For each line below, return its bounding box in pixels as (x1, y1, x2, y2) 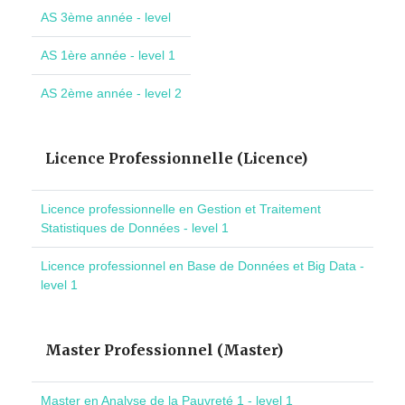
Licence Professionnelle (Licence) (45, 149, 307, 168)
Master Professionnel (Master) (45, 341, 283, 360)
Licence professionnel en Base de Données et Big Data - (41, 259, 364, 274)
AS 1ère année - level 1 (41, 48, 175, 63)
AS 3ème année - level (41, 10, 171, 25)
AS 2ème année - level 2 (41, 86, 182, 101)
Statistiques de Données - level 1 (41, 221, 229, 236)
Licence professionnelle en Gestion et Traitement (41, 202, 321, 217)
